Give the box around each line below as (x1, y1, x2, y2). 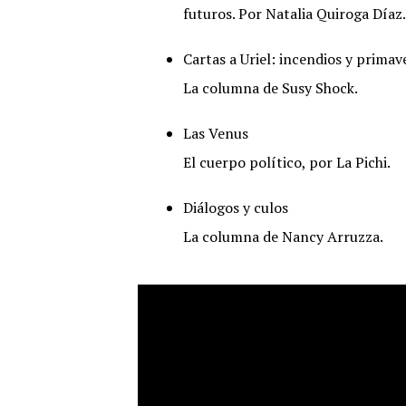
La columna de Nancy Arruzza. (183, 227, 383, 246)
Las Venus (183, 123, 248, 143)
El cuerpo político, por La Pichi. (183, 152, 391, 172)
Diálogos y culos (183, 198, 288, 217)
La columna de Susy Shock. (183, 78, 358, 98)
